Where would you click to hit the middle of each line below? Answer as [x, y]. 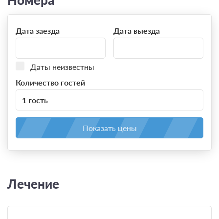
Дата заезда [38, 31]
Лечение [33, 184]
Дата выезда [136, 31]
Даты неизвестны [62, 67]
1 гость [35, 100]
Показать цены [109, 128]
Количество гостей [50, 83]
